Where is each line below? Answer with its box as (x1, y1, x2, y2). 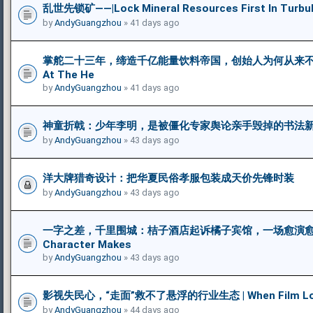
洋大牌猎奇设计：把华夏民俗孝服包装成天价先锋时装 (43, 171, 294, 184)
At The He (43, 68, 94, 81)
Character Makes (43, 238, 131, 251)
